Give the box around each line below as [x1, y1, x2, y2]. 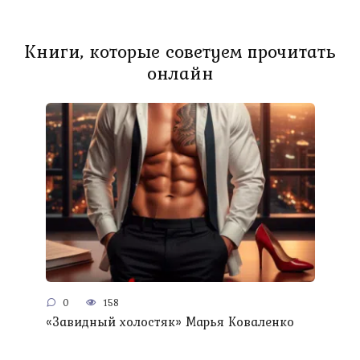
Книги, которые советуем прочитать [24, 37, 336, 65]
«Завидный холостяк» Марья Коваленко [45, 311, 294, 331]
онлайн [146, 59, 214, 87]
